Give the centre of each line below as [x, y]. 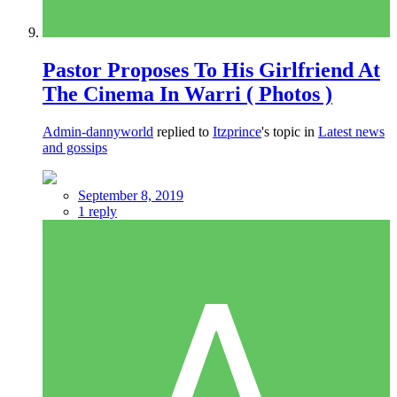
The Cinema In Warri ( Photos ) [187, 93]
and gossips [75, 147]
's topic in [290, 131]
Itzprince [237, 131]
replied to [183, 131]
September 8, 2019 [131, 195]
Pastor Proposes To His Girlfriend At [211, 70]
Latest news [351, 131]
